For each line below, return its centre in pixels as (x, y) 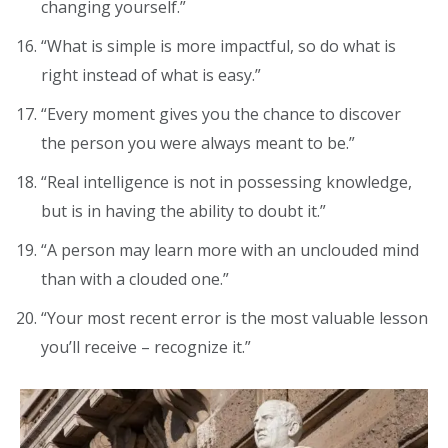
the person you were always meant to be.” (198, 143)
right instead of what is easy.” (151, 75)
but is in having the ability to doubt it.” (183, 211)
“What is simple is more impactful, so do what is (218, 46)
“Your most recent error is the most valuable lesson (234, 318)
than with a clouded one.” (135, 279)
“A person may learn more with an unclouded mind (230, 250)
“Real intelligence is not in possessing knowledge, (226, 182)
